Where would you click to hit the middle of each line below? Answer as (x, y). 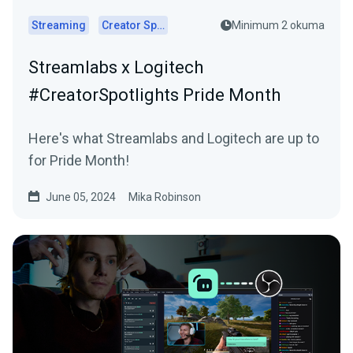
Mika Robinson (165, 197)
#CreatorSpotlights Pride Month (154, 95)
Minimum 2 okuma (278, 25)
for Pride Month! (79, 160)
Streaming (59, 25)
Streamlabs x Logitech (116, 67)
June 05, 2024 (81, 197)
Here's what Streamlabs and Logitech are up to (174, 138)
